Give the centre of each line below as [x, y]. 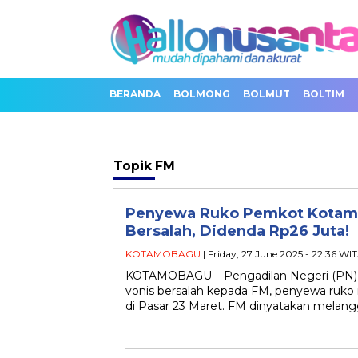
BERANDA [135, 94]
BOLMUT [267, 94]
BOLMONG [202, 94]
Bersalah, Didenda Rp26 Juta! [237, 231]
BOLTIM [324, 94]
